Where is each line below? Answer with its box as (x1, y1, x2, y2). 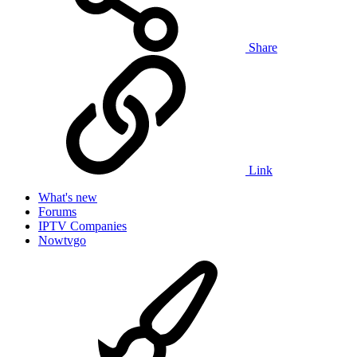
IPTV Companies (38, 218, 127, 233)
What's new (38, 190, 97, 204)
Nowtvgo (38, 233, 86, 247)
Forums (38, 204, 76, 218)
